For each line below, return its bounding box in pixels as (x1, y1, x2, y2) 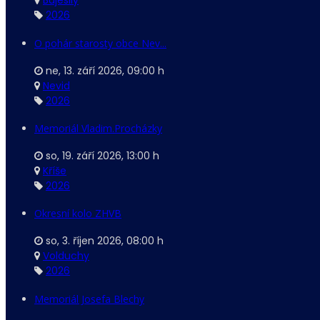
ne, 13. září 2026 (46, 63, 122, 78)
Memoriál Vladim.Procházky (34, 121, 162, 136)
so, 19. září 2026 (46, 148, 121, 163)
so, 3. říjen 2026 (46, 233, 121, 248)
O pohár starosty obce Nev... (34, 36, 166, 50)
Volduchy (43, 248, 89, 263)
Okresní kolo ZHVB (34, 206, 121, 221)
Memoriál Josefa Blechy (34, 291, 144, 306)
